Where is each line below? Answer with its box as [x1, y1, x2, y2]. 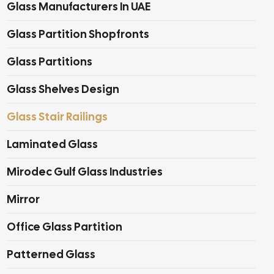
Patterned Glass [7, 247, 95, 261]
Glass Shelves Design [7, 82, 119, 96]
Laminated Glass [7, 137, 98, 151]
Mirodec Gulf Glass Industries [7, 165, 163, 179]
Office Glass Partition [7, 220, 122, 234]
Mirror [7, 192, 40, 206]
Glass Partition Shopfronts [7, 27, 149, 41]
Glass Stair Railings [7, 109, 108, 124]
